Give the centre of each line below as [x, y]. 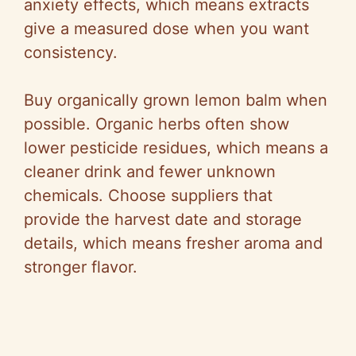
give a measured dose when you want [166, 29]
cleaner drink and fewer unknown [150, 172]
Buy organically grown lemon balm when [176, 101]
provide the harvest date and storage [163, 220]
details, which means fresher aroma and [173, 244]
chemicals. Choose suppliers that [148, 196]
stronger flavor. [81, 267]
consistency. [71, 53]
